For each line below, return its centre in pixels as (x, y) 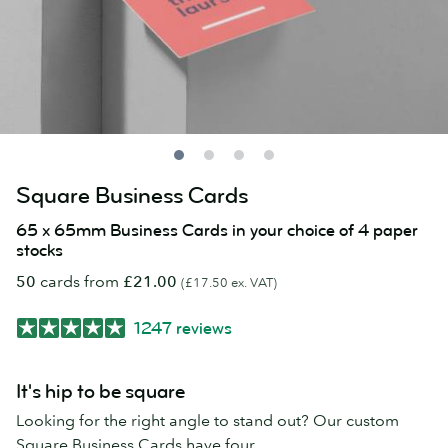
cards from (79, 281)
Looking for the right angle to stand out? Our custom (207, 420)
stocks (39, 250)
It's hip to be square (100, 392)
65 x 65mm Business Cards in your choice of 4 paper (217, 230)
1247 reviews (183, 328)
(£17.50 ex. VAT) (229, 282)
